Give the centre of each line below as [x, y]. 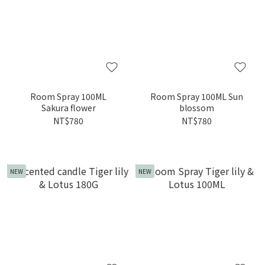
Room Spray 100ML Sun [197, 96]
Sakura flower [68, 108]
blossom [197, 108]
